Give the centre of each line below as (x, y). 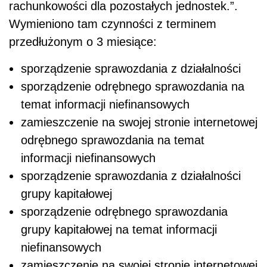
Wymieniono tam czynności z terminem (113, 24)
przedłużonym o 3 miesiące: (83, 42)
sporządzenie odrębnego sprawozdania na (133, 87)
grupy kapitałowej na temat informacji (119, 230)
